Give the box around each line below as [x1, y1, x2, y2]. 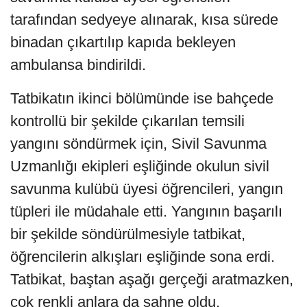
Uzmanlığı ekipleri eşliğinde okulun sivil [10, 158, 269, 175]
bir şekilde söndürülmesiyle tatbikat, [10, 225, 245, 243]
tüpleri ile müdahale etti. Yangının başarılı [10, 203, 282, 221]
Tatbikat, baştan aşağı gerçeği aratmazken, [10, 271, 293, 288]
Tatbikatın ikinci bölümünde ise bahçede [10, 90, 273, 108]
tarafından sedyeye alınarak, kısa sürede [10, 11, 278, 29]
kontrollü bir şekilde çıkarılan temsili [10, 112, 245, 130]
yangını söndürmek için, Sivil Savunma [10, 135, 267, 153]
